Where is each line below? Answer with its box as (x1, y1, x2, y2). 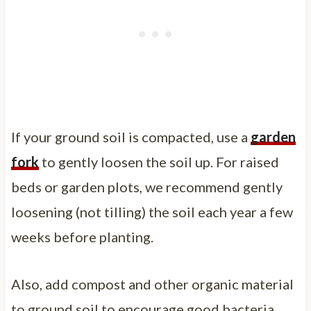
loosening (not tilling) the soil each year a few (10, 203, 293, 220)
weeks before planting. (10, 228, 153, 245)
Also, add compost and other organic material (10, 275, 294, 292)
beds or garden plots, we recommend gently (10, 178, 283, 195)
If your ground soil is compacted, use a (10, 128, 251, 145)
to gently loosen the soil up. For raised (38, 153, 279, 170)
